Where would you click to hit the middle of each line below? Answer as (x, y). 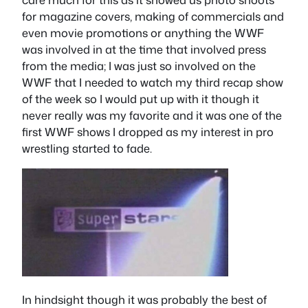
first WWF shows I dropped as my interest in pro (148, 132)
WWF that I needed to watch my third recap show (153, 82)
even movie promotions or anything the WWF (143, 33)
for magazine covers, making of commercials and (153, 16)
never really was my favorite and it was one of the (152, 115)
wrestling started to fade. (87, 148)
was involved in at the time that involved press (144, 49)
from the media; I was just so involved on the (139, 66)
